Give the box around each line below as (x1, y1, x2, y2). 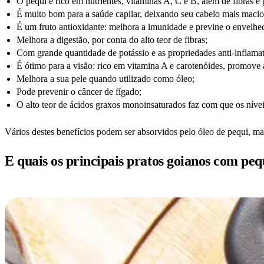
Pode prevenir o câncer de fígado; (16, 86, 141, 97)
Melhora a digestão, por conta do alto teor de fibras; (16, 34, 207, 45)
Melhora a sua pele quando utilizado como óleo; (16, 73, 194, 84)
